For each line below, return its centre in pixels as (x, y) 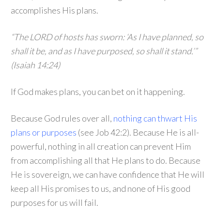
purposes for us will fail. (55, 202)
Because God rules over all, (62, 118)
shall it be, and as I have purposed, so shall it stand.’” (104, 51)
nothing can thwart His (155, 118)
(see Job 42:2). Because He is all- (138, 132)
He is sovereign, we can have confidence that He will (108, 174)
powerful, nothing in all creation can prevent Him (101, 146)
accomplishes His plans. (55, 10)
